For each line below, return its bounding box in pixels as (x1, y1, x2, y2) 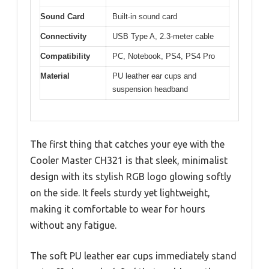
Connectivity (40, 32, 86, 41)
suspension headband (112, 85, 188, 94)
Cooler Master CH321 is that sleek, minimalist (30, 154, 228, 166)
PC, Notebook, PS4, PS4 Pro (112, 52, 215, 61)
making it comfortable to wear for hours (30, 203, 205, 214)
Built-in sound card (112, 12, 177, 21)
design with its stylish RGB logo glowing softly (30, 171, 231, 182)
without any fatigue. (30, 219, 116, 231)
